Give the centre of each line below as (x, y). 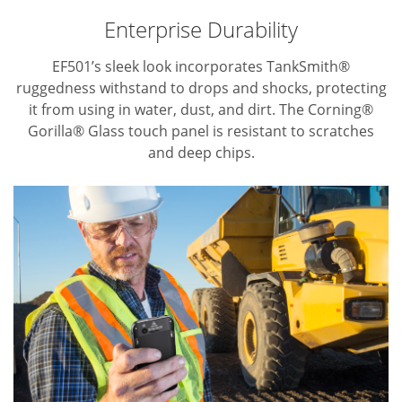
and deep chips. (201, 153)
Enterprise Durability (201, 30)
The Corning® (324, 110)
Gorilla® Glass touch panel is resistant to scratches (201, 131)
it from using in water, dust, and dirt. (152, 110)
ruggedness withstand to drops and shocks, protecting (201, 88)
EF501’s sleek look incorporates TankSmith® (201, 67)
